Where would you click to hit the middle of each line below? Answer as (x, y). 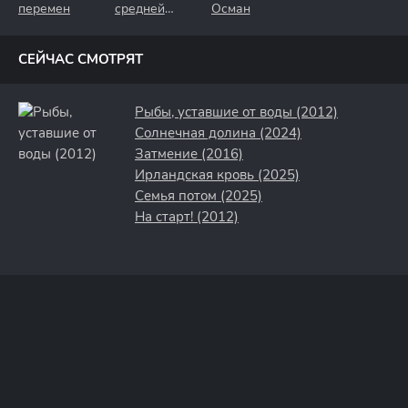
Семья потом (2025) (199, 196)
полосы (137, 25)
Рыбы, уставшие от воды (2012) (236, 112)
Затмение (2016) (189, 154)
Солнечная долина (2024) (218, 133)
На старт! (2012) (187, 217)
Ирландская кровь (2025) (217, 175)
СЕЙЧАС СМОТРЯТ (81, 59)
